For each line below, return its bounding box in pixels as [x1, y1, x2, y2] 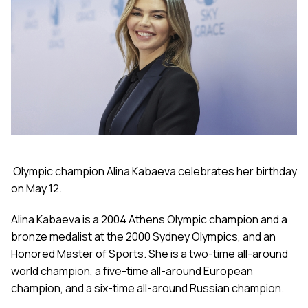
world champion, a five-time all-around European [11, 263, 253, 279]
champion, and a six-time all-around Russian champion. [11, 280, 284, 296]
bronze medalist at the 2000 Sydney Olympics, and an [11, 229, 276, 245]
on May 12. [11, 181, 62, 197]
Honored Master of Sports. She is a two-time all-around [11, 246, 288, 262]
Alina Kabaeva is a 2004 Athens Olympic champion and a [11, 212, 287, 228]
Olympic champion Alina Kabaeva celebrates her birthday [13, 164, 297, 179]
